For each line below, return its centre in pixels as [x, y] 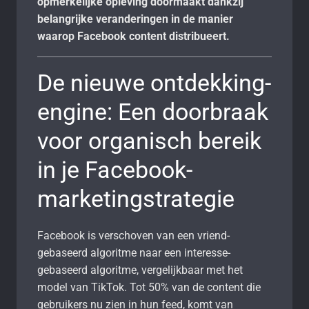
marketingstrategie [136, 198]
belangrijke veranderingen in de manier [135, 19]
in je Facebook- [115, 169]
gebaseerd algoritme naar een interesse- [134, 252]
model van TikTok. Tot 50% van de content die [149, 287]
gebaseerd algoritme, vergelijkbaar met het [140, 270]
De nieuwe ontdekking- [154, 82]
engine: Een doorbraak [153, 111]
